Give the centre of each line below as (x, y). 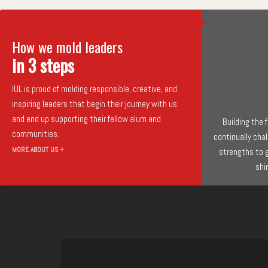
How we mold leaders (67, 46)
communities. (36, 133)
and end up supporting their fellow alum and (86, 118)
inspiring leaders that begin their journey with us (95, 103)
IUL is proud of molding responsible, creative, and (95, 89)
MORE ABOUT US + (38, 149)
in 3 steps (43, 65)
